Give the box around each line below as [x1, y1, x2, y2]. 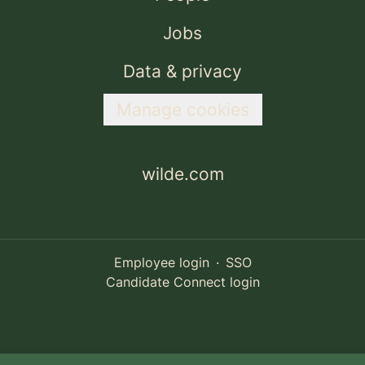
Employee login [113, 254, 209, 270]
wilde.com [141, 164, 224, 184]
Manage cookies [116, 99, 249, 120]
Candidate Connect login [105, 274, 260, 290]
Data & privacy [123, 61, 242, 81]
